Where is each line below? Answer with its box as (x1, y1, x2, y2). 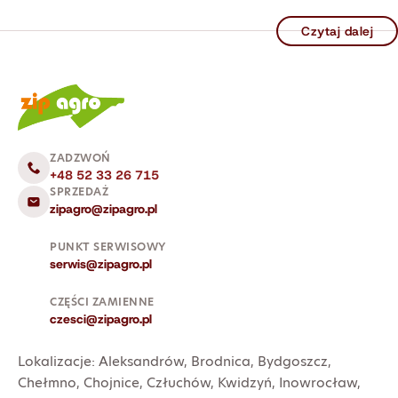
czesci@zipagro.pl (50, 311, 152, 328)
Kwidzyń (218, 373, 272, 393)
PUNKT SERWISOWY (50, 239, 166, 255)
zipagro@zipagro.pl (50, 201, 157, 218)
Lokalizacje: (18, 352, 99, 371)
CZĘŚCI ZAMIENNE (50, 294, 155, 310)
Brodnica (191, 352, 251, 371)
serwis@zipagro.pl (50, 256, 152, 273)
